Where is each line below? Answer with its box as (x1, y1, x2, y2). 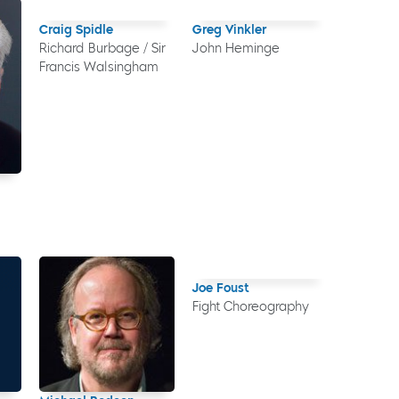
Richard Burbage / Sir (38, 40, 166, 56)
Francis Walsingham (38, 59, 159, 75)
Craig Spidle (38, 21, 113, 37)
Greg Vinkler (191, 21, 266, 37)
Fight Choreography (191, 299, 309, 315)
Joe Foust (191, 281, 248, 297)
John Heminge (191, 40, 280, 56)
